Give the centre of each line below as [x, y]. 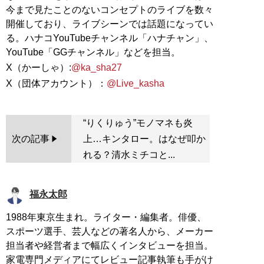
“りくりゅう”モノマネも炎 [138, 123]
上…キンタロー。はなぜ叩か [144, 139]
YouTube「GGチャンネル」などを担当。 [93, 52]
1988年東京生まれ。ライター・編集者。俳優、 [106, 217]
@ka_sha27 [97, 68]
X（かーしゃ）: [39, 68]
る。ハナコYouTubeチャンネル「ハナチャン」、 [110, 38]
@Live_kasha [136, 84]
